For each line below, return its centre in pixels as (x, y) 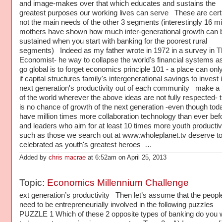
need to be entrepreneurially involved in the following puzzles (118, 204)
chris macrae (67, 157)
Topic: (33, 183)
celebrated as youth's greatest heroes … (85, 144)
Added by (34, 157)
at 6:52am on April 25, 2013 (126, 157)
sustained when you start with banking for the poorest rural (113, 41)
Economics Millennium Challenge (118, 183)
